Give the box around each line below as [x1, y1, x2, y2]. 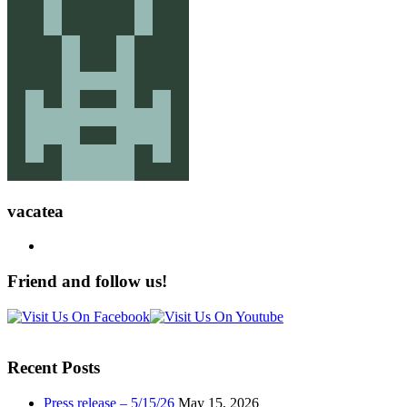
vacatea [7, 201, 64, 221]
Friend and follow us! [7, 272, 167, 292]
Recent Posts [7, 358, 100, 378]
